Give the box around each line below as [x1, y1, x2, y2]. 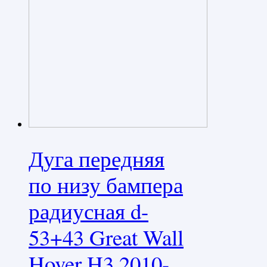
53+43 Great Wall [29, 222, 184, 252]
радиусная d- [29, 196, 148, 226]
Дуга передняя [29, 144, 164, 173]
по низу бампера [29, 170, 183, 200]
